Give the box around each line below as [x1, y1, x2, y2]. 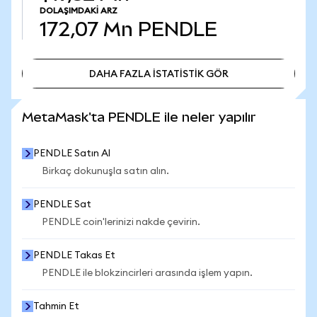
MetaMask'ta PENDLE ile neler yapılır [22, 110, 256, 125]
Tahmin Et [33, 301, 79, 311]
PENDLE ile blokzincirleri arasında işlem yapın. [42, 268, 253, 278]
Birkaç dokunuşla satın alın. [42, 166, 169, 176]
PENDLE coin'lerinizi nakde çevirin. [42, 217, 200, 227]
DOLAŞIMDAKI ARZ [40, 6, 117, 15]
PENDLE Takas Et [33, 250, 115, 260]
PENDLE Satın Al [33, 149, 110, 158]
